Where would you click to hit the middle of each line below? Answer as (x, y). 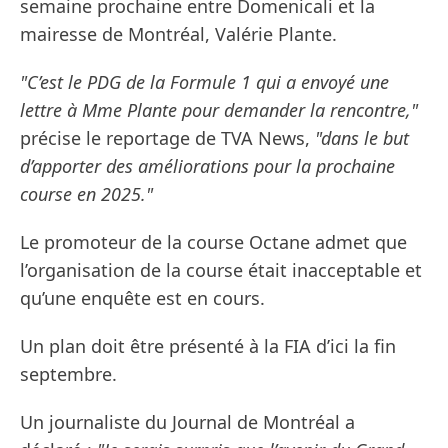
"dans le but (362, 138)
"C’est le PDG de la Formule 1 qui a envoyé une (204, 82)
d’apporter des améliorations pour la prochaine (207, 166)
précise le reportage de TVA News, (167, 138)
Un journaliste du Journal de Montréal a (187, 422)
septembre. (68, 374)
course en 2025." (86, 194)
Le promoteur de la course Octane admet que (213, 242)
